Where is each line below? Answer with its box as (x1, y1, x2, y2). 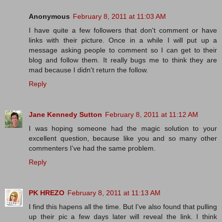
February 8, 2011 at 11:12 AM (105, 110, 198, 118)
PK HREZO (29, 188, 64, 197)
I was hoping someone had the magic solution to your (29, 124, 217, 132)
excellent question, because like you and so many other (29, 134, 217, 142)
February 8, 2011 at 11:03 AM (73, 12, 166, 20)
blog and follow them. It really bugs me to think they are (29, 55, 217, 64)
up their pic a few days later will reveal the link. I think (29, 212, 217, 221)
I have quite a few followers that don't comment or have (29, 26, 217, 34)
